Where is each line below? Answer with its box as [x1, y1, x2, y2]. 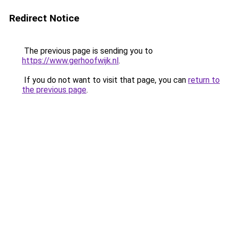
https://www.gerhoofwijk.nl [22, 56, 119, 65]
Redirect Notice [9, 12, 79, 24]
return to [188, 75, 220, 85]
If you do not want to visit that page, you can [22, 75, 188, 85]
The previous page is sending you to [22, 46, 153, 56]
